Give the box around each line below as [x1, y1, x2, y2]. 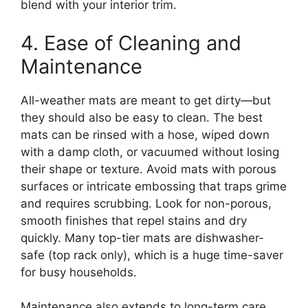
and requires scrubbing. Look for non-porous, [21, 196, 272, 210]
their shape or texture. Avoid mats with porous [21, 162, 276, 176]
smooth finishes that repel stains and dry [21, 213, 247, 228]
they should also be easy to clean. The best [21, 110, 263, 124]
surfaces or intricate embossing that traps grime [21, 179, 287, 193]
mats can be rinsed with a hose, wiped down [21, 127, 269, 142]
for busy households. [21, 265, 137, 279]
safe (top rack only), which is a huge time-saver [21, 247, 283, 262]
